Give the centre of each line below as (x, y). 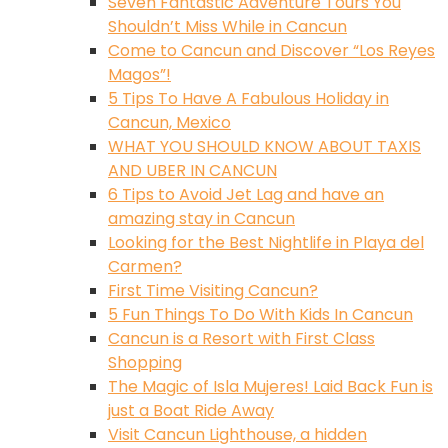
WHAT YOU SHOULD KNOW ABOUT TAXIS (264, 146)
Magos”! (139, 74)
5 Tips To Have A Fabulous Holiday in (248, 98)
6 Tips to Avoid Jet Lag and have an (246, 194)
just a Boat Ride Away (191, 410)
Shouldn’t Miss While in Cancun (227, 26)
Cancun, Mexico (169, 122)
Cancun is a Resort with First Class (241, 338)
